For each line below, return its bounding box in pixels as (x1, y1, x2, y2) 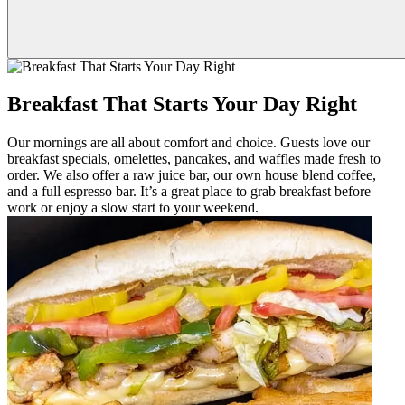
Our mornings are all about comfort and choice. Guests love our (7, 135, 370, 151)
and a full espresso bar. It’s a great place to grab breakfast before (7, 184, 371, 200)
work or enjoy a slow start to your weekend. (7, 200, 259, 216)
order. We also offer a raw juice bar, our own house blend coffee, (7, 167, 376, 184)
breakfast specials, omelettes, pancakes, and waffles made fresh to (7, 151, 381, 167)
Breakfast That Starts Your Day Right (7, 92, 357, 117)
